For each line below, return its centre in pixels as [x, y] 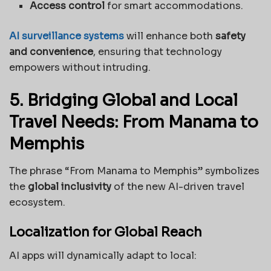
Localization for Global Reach [106, 232]
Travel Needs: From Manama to [134, 122]
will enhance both [170, 36]
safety [230, 36]
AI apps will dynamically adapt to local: [103, 256]
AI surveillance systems [67, 36]
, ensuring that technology [158, 52]
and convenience [51, 52]
